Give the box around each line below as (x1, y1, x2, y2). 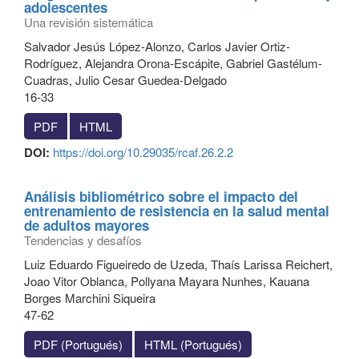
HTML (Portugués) (144, 336, 242, 353)
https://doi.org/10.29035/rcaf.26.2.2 (53, 143, 233, 160)
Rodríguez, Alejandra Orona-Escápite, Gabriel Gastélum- (24, 54, 322, 71)
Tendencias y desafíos (24, 232, 142, 248)
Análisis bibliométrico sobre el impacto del (24, 187, 298, 206)
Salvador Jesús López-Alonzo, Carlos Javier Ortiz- (24, 37, 290, 54)
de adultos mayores (24, 216, 149, 235)
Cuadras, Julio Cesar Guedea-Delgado (24, 71, 227, 88)
